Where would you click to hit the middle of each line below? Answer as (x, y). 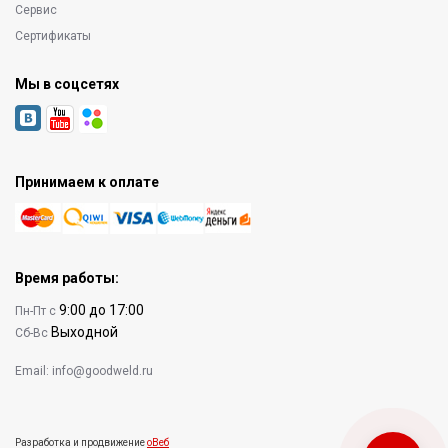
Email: (33, 371)
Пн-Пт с (37, 311)
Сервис (36, 10)
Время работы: (67, 278)
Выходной (84, 332)
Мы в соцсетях (67, 84)
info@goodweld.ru (102, 371)
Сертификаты (53, 36)
